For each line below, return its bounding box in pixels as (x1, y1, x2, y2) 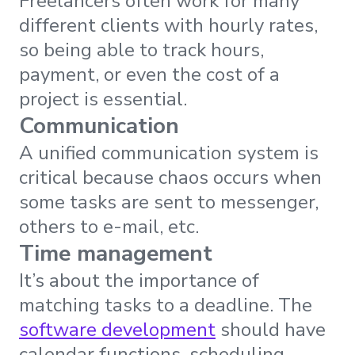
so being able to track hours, (19, 36, 264, 63)
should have (220, 316, 326, 342)
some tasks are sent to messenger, (19, 189, 319, 215)
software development (19, 316, 216, 342)
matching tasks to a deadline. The (19, 292, 312, 318)
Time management (19, 238, 212, 269)
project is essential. (19, 86, 187, 112)
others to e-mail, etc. (19, 213, 199, 239)
